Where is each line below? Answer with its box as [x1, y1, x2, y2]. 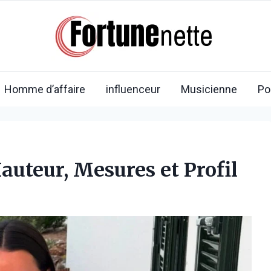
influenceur [106, 82, 160, 96]
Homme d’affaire [4, 82, 85, 96]
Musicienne [181, 82, 237, 96]
